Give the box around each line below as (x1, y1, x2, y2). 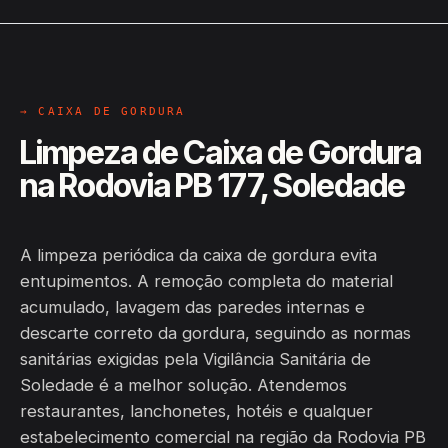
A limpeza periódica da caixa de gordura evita (20, 245, 377, 265)
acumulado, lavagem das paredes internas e (20, 297, 365, 317)
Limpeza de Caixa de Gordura (20, 133, 422, 172)
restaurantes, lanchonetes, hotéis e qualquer (20, 401, 373, 421)
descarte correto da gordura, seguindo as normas (20, 323, 411, 343)
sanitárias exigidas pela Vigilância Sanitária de (20, 349, 371, 369)
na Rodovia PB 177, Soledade (20, 166, 406, 205)
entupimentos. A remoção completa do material (20, 271, 393, 291)
